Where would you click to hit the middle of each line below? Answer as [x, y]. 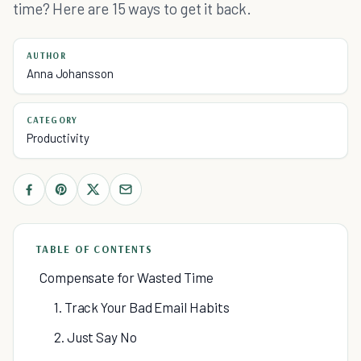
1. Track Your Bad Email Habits [142, 307]
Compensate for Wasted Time [127, 277]
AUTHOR [46, 56]
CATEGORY [52, 120]
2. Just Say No [95, 337]
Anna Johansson [70, 73]
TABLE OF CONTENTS [95, 249]
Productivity [58, 138]
